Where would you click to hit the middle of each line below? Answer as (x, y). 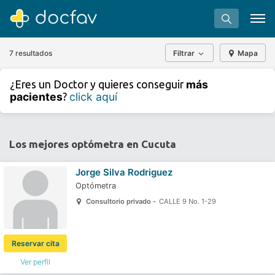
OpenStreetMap (43, 105)
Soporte (137, 157)
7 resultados (31, 53)
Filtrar (184, 53)
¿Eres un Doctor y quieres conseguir (98, 84)
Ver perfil (36, 261)
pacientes (36, 97)
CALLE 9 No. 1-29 (187, 201)
